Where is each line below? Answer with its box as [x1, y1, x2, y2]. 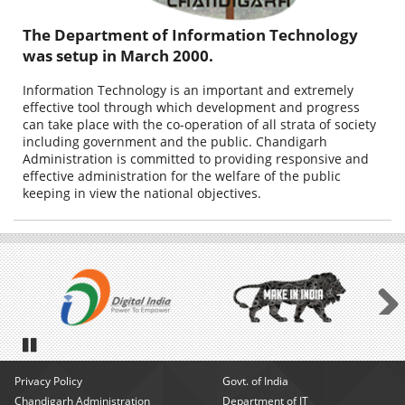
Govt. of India [221, 373, 288, 390]
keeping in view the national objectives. [23, 184, 261, 202]
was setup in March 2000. [23, 44, 213, 66]
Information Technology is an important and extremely [23, 80, 353, 99]
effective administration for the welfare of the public [23, 166, 341, 184]
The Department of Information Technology [23, 24, 358, 45]
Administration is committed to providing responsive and [23, 149, 369, 167]
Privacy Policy [14, 373, 82, 390]
